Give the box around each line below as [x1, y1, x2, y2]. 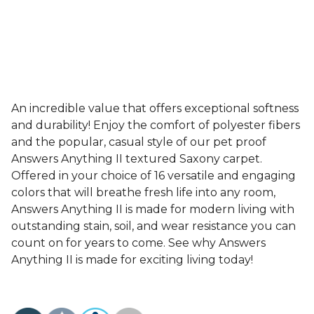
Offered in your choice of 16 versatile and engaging [11, 169, 296, 182]
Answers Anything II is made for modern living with [11, 203, 294, 216]
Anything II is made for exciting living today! [11, 253, 253, 266]
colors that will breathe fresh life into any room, [11, 186, 275, 199]
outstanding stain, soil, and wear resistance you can [11, 219, 296, 233]
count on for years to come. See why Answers [11, 236, 266, 250]
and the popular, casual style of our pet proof [11, 135, 266, 149]
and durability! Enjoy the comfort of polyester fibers [11, 118, 300, 132]
